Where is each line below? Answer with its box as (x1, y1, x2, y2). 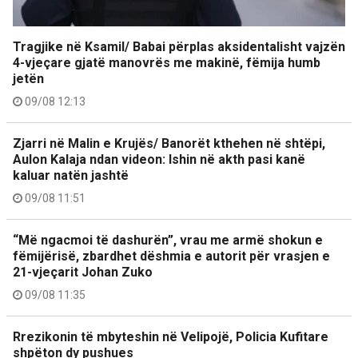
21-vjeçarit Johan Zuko (13, 265, 153, 280)
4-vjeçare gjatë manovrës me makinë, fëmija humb (13, 55, 320, 70)
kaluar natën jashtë (13, 168, 129, 183)
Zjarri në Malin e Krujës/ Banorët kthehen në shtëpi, (13, 136, 325, 151)
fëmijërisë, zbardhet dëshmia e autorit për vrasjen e (13, 249, 330, 264)
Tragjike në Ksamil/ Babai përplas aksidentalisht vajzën (13, 39, 345, 54)
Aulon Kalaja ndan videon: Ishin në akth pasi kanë (13, 152, 305, 167)
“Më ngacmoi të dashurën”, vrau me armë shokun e (13, 233, 323, 248)
